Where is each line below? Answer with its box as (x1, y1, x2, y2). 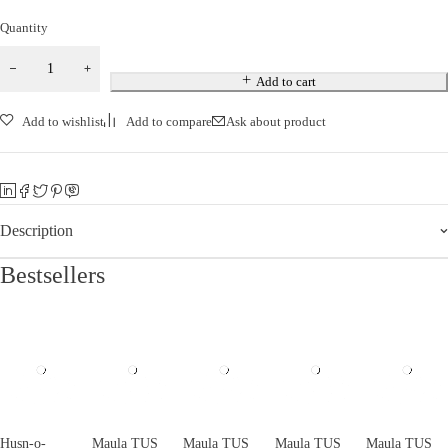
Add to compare (126, 113, 212, 129)
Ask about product (226, 113, 326, 129)
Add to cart (255, 73, 316, 89)
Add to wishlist (22, 113, 104, 129)
